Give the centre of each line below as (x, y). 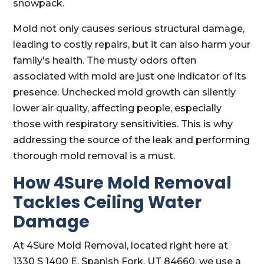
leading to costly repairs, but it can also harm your (132, 44)
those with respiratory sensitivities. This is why (123, 124)
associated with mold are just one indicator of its (130, 76)
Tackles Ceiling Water (108, 202)
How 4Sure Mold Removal (123, 183)
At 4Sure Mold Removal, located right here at (121, 245)
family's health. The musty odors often (105, 60)
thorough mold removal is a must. (94, 156)
